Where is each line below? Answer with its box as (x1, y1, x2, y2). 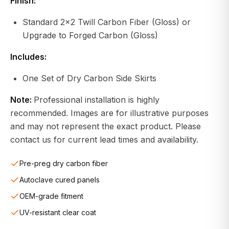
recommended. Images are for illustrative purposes (10, 108, 209, 118)
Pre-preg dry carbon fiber (19, 159, 108, 168)
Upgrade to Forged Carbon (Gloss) (22, 30, 158, 40)
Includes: (10, 52, 47, 62)
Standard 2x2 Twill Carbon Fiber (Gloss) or (22, 17, 191, 27)
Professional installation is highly (34, 95, 159, 105)
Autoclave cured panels (19, 175, 100, 184)
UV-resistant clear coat (19, 208, 96, 217)
